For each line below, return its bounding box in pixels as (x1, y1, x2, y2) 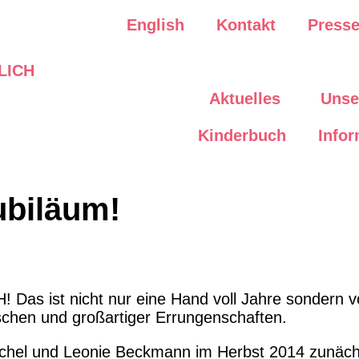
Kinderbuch (198, 127, 286, 144)
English (127, 16, 184, 34)
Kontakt (216, 16, 276, 34)
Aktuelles (209, 90, 280, 107)
